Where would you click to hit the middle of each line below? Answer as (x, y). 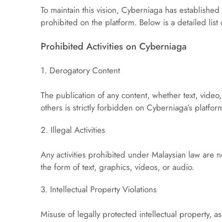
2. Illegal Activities (73, 130)
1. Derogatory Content (81, 70)
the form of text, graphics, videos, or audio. (118, 167)
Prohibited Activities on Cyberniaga (114, 46)
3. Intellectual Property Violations (99, 189)
